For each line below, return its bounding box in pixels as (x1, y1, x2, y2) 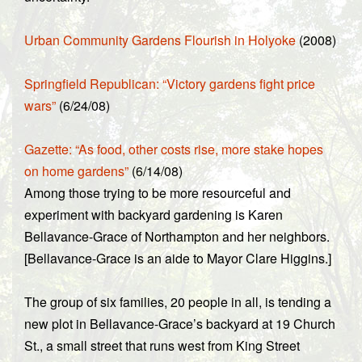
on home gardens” (24, 162, 128, 180)
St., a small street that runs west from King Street (24, 336, 300, 355)
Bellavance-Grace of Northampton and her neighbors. (24, 227, 330, 246)
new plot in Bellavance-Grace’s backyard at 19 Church (24, 314, 335, 333)
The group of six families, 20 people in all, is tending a (24, 293, 331, 311)
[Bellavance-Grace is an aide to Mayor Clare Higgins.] (24, 249, 331, 267)
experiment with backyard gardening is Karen (24, 205, 283, 224)
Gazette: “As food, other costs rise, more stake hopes (24, 140, 323, 158)
